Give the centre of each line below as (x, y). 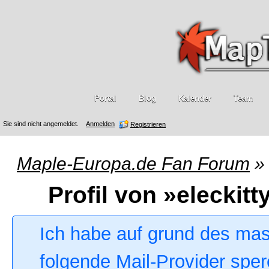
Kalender (195, 98)
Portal (105, 98)
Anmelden (100, 124)
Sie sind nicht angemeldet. (41, 124)
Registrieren (148, 124)
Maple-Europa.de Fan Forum (133, 164)
